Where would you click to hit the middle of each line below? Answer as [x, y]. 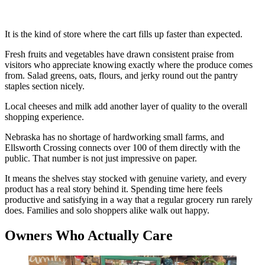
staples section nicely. [45, 86]
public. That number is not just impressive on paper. [101, 158]
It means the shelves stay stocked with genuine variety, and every [126, 178]
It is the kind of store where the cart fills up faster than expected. [124, 34]
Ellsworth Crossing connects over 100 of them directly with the [122, 148]
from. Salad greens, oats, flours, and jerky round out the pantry [121, 75]
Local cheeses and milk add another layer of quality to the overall [126, 106]
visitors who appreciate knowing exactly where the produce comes [129, 65]
